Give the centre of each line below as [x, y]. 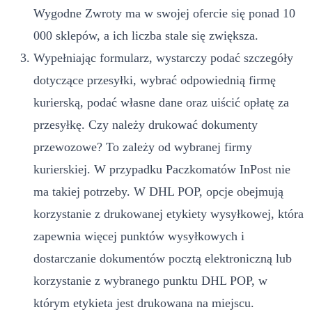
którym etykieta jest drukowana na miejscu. [144, 303]
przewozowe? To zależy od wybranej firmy [143, 147]
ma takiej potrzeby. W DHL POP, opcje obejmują [158, 191]
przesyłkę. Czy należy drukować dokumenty [146, 124]
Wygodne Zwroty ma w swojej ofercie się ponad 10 [164, 13]
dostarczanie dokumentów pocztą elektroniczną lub [163, 258]
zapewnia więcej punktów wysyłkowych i [139, 236]
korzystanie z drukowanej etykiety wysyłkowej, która [169, 213]
